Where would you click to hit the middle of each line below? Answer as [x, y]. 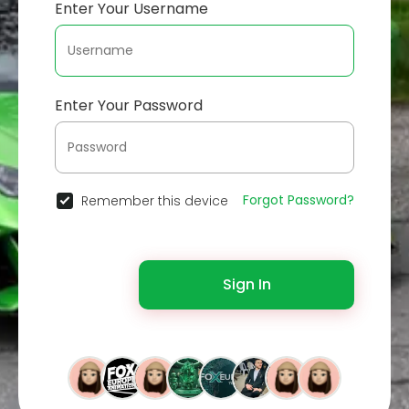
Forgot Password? [299, 199]
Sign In [246, 284]
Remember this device [155, 200]
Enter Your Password [129, 105]
